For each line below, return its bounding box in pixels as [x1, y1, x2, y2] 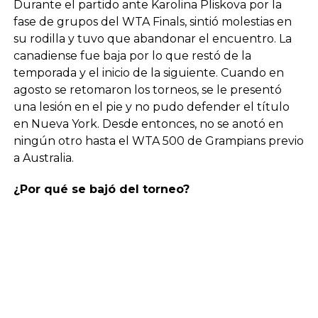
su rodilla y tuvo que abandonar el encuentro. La [13, 31, 292, 45]
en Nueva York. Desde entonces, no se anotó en [13, 116, 283, 131]
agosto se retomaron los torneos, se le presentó [13, 82, 282, 97]
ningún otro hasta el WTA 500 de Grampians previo [13, 133, 304, 148]
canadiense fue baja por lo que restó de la [13, 48, 251, 62]
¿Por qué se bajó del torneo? [13, 182, 190, 196]
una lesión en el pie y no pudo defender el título [13, 99, 290, 114]
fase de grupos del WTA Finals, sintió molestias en [13, 14, 292, 28]
